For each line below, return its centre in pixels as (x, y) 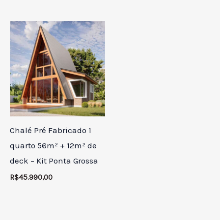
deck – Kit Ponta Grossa (54, 161)
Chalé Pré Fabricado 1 (51, 130)
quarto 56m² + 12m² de (53, 146)
